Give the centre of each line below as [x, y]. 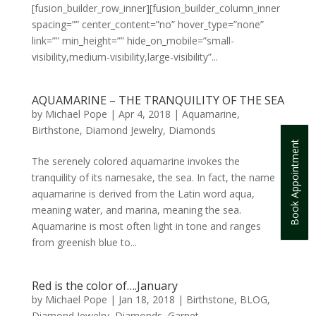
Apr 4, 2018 [144, 114]
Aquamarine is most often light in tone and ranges [146, 226]
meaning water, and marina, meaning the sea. [136, 209]
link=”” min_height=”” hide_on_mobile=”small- [133, 40]
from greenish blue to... [84, 242]
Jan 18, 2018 [146, 299]
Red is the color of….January [104, 285]
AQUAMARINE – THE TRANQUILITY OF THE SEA [158, 100]
